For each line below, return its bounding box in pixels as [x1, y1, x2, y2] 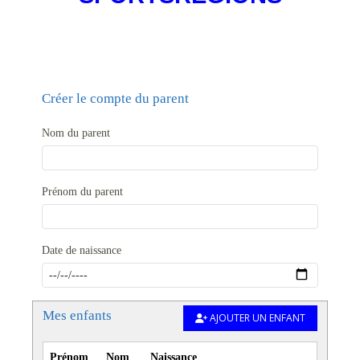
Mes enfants [43, 307, 112, 323]
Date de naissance [42, 243, 121, 256]
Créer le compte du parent [42, 90, 189, 106]
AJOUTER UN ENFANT [207, 310, 305, 325]
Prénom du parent [42, 185, 123, 198]
